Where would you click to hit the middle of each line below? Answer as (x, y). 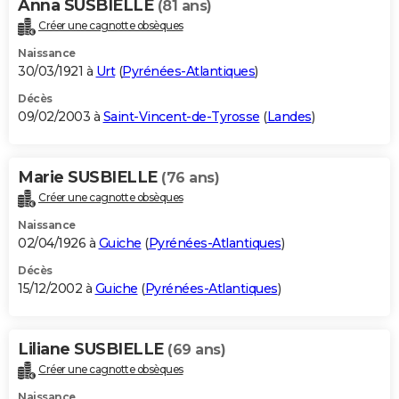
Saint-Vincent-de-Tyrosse (181, 116)
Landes (289, 116)
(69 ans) (196, 349)
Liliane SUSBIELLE (93, 349)
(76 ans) (190, 177)
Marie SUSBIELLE (90, 177)
